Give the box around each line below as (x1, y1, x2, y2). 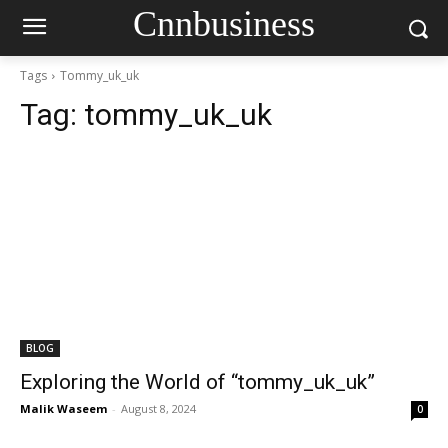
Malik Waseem (20, 401, 107, 416)
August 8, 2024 (121, 401, 196, 416)
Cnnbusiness (132, 3, 315, 44)
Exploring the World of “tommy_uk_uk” (20, 370, 375, 394)
